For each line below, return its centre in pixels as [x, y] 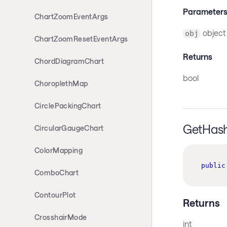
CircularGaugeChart [69, 128]
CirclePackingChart [68, 106]
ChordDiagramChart [69, 61]
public [213, 166]
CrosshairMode [61, 217]
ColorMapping [59, 150]
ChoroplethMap [61, 83]
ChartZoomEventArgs [71, 16]
